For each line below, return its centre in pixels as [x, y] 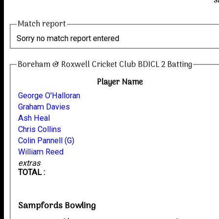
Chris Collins [40, 129]
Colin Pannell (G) [46, 140]
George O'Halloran [49, 95]
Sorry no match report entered [68, 38]
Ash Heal [34, 118]
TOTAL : [32, 172]
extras [29, 163]
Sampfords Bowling [57, 206]
